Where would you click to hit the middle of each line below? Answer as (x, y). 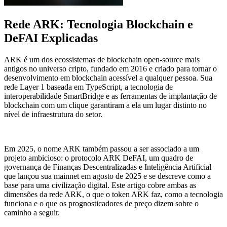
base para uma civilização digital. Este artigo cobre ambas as (100, 185)
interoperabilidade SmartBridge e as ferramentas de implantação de (110, 96)
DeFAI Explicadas (51, 38)
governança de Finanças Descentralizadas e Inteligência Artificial (108, 167)
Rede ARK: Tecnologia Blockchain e (99, 24)
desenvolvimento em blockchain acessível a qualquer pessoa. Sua (108, 78)
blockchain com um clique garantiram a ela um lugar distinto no (105, 105)
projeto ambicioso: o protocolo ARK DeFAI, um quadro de (99, 158)
